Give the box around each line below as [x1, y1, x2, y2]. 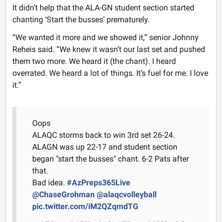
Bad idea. [32, 178, 67, 188]
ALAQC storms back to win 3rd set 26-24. [32, 130, 175, 140]
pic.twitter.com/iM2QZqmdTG [32, 202, 138, 212]
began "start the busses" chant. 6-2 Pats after [32, 154, 189, 164]
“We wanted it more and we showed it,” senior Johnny [12, 33, 199, 43]
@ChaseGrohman [32, 190, 95, 200]
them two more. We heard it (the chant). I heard [12, 56, 176, 66]
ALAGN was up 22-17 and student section [32, 142, 177, 152]
